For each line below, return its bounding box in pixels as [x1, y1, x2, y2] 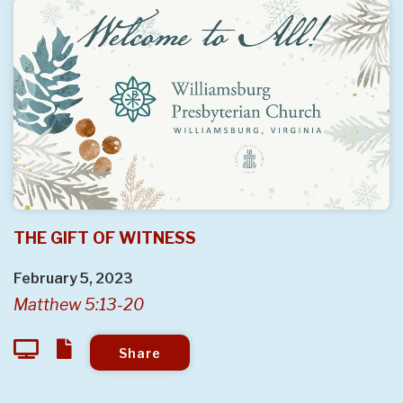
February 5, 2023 [13, 270, 133, 288]
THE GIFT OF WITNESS [13, 228, 196, 248]
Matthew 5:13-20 [13, 295, 144, 315]
